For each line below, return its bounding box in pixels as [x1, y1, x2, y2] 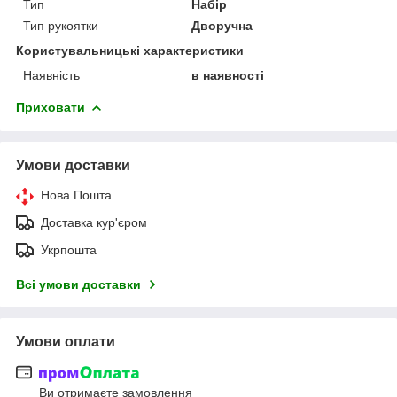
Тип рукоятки [23, 18, 98, 33]
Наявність [23, 67, 80, 82]
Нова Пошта [41, 187, 112, 202]
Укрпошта [41, 242, 97, 257]
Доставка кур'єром [41, 214, 147, 230]
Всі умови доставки [16, 276, 141, 292]
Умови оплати [16, 333, 115, 349]
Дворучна [191, 18, 253, 33]
